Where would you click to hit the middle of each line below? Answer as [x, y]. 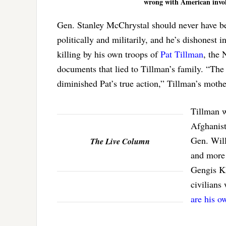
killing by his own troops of [109, 54]
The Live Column [120, 141]
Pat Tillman [182, 54]
